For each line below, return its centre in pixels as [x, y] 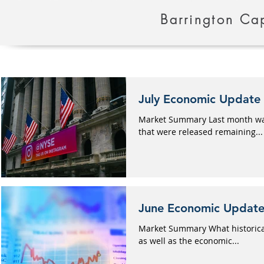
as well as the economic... [189, 241]
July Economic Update [199, 99]
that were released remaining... [201, 132]
